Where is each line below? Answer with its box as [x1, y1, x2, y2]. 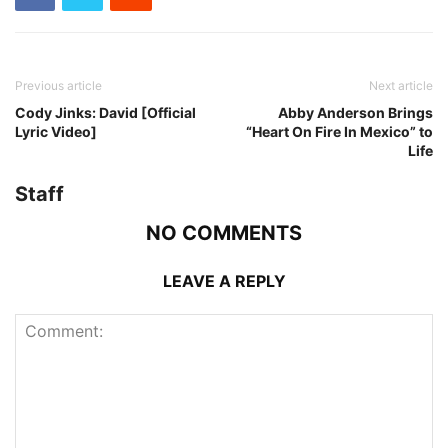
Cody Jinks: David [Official [15, 104, 196, 122]
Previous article [15, 78, 102, 94]
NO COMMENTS [146, 221, 302, 246]
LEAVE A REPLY [162, 271, 286, 292]
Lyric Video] [15, 123, 97, 141]
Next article [369, 78, 433, 94]
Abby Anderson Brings [278, 104, 433, 122]
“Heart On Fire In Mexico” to [246, 123, 433, 141]
